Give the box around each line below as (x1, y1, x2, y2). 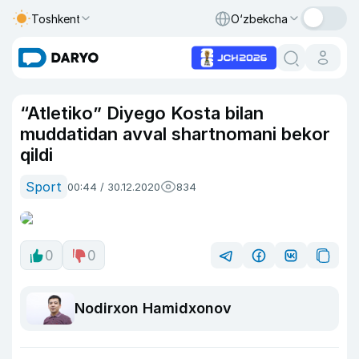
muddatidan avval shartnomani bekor (20, 123, 330, 144)
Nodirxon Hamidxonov (75, 300, 232, 317)
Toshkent (31, 11, 81, 26)
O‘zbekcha (231, 11, 288, 26)
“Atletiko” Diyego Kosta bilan (20, 103, 264, 123)
